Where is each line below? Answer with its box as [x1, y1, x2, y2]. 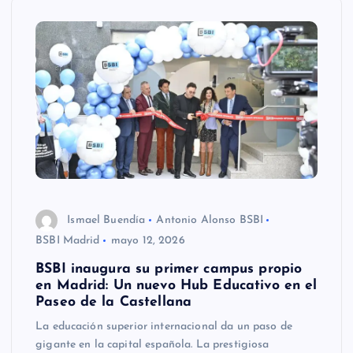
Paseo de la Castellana [35, 295, 192, 310]
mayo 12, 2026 [110, 235, 185, 247]
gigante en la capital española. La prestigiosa [35, 339, 269, 351]
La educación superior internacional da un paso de [35, 321, 292, 333]
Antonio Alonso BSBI [156, 214, 264, 226]
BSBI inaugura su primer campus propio [35, 262, 303, 277]
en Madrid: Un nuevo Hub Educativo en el [35, 279, 318, 293]
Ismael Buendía [67, 214, 146, 226]
